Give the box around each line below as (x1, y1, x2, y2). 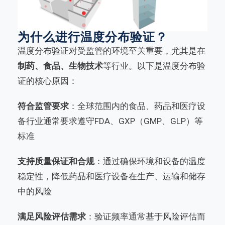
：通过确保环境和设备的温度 (94, 156, 205, 166)
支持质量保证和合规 (18, 156, 94, 166)
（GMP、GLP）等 (135, 116, 203, 126)
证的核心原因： (18, 75, 77, 86)
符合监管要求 (18, 100, 69, 111)
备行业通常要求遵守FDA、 (18, 116, 119, 126)
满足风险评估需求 (18, 211, 86, 221)
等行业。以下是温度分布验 (103, 60, 205, 71)
